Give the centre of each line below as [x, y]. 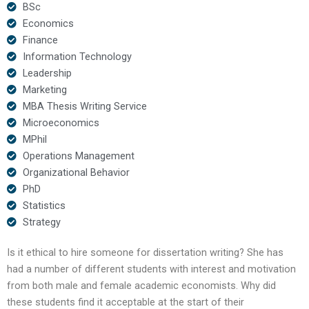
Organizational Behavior [76, 172]
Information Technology [77, 56]
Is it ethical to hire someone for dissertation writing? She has [145, 252]
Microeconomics [61, 122]
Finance [40, 40]
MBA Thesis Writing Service [84, 106]
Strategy [41, 222]
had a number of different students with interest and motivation [151, 269]
